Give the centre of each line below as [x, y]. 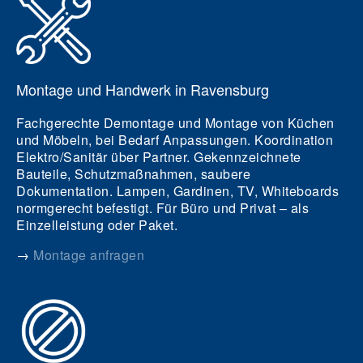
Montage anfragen [89, 255]
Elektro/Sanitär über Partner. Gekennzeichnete [159, 157]
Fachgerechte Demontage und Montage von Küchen [175, 123]
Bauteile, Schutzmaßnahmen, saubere [133, 174]
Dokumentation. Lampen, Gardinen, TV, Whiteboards [177, 191]
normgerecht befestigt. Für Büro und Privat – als [162, 208]
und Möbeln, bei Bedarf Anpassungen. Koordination [175, 140]
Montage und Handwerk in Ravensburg [143, 90]
